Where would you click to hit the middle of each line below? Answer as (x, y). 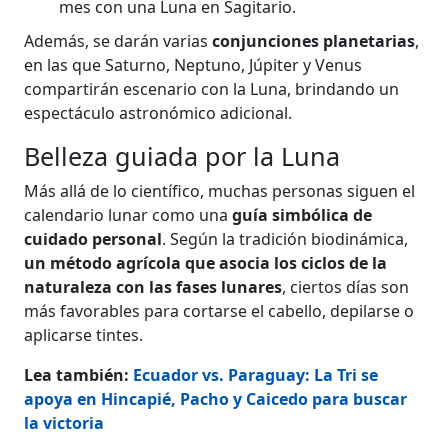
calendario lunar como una (128, 214)
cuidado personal (93, 238)
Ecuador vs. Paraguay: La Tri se (256, 374)
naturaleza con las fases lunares (153, 286)
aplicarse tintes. (84, 334)
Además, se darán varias (118, 40)
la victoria (64, 422)
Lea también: (79, 374)
